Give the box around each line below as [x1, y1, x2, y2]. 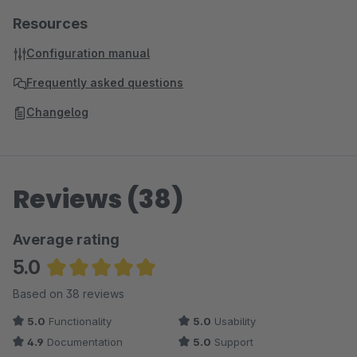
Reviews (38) [13, 181, 184, 217]
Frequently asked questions [26, 76, 183, 89]
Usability [211, 315, 256, 328]
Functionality [45, 315, 112, 328]
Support [211, 335, 253, 348]
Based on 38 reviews [13, 287, 124, 300]
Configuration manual [26, 46, 150, 60]
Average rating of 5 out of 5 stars [46, 282, 236, 298]
